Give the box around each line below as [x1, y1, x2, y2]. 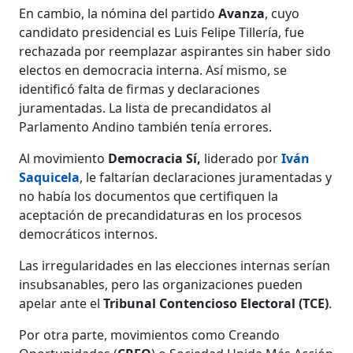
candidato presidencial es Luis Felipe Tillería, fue [19, 24, 305, 42]
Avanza [215, 5, 266, 23]
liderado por [204, 150, 282, 168]
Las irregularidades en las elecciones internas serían [19, 257, 331, 275]
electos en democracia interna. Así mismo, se [19, 61, 288, 80]
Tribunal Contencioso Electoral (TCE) [103, 295, 329, 313]
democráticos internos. [19, 225, 158, 243]
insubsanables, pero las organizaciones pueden [19, 276, 303, 294]
